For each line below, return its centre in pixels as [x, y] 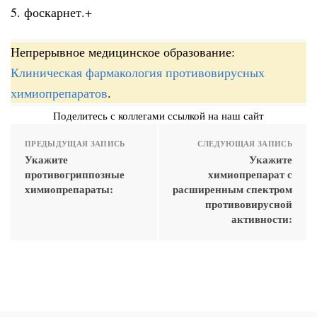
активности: [262, 219]
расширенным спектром [232, 189]
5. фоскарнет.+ [51, 12]
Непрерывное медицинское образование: [123, 52]
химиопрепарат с [250, 174]
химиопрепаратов [59, 93]
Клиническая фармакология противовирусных [138, 73]
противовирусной [249, 204]
